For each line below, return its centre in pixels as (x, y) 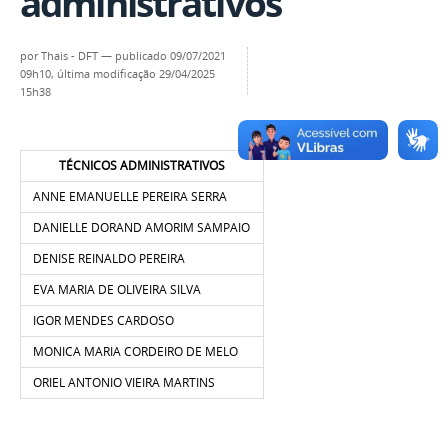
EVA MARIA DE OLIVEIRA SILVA (117, 290)
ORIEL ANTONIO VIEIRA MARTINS (124, 383)
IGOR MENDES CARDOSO (104, 321)
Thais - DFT (69, 56)
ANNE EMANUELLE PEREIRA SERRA (130, 197)
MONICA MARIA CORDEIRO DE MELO (136, 352)
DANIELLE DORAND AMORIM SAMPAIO (142, 228)
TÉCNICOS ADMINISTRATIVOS (142, 166)
